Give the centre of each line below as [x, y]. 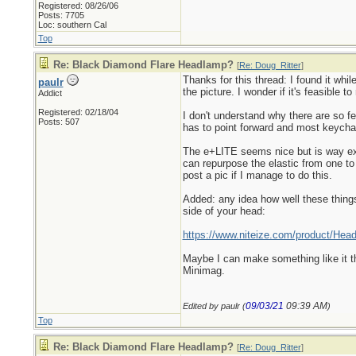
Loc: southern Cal [72, 25]
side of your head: [224, 211]
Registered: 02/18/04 [78, 112]
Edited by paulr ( [214, 306]
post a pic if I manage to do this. [257, 175]
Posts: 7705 [61, 15]
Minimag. [203, 271]
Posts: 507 [58, 122]
